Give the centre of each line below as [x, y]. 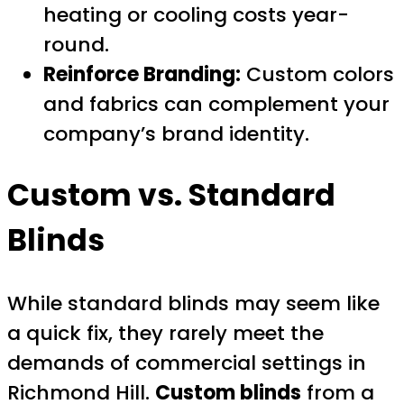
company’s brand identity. [176, 133]
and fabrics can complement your [216, 104]
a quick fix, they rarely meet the [165, 333]
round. [76, 44]
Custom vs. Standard [171, 196]
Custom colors [317, 74]
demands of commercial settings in [187, 363]
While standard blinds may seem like [193, 303]
